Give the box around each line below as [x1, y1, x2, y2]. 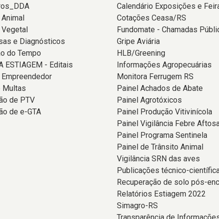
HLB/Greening [117, 48, 165, 58]
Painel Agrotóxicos [117, 95, 182, 105]
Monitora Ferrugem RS [117, 72, 194, 81]
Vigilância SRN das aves [117, 154, 200, 163]
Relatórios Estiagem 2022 [117, 189, 206, 198]
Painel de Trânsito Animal [117, 142, 203, 152]
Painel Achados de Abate [117, 84, 203, 93]
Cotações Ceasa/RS [117, 13, 186, 22]
